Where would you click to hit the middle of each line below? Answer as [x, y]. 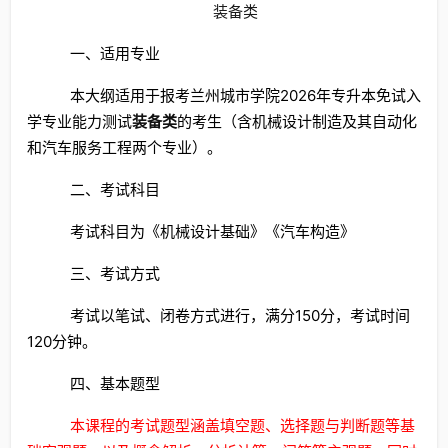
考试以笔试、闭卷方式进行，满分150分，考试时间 [239, 315]
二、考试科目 [114, 190]
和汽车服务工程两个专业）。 [124, 147]
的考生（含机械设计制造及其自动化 [297, 121]
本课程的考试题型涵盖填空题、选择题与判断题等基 [242, 425]
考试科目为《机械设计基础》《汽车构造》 [212, 231]
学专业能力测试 [79, 121]
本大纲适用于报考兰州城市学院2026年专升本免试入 [245, 95]
